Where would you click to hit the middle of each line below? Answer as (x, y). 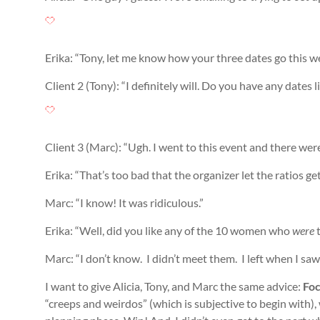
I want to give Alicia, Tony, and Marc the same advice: (174, 286)
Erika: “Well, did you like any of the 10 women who (169, 230)
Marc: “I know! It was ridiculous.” (124, 202)
